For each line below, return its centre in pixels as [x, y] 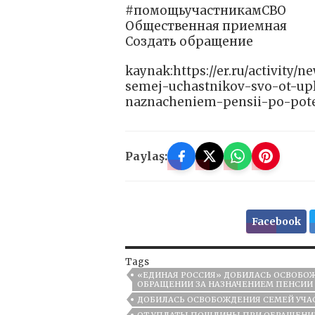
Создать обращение [189, 42]
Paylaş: [146, 156]
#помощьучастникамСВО [206, 11]
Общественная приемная [206, 26]
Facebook [276, 222]
